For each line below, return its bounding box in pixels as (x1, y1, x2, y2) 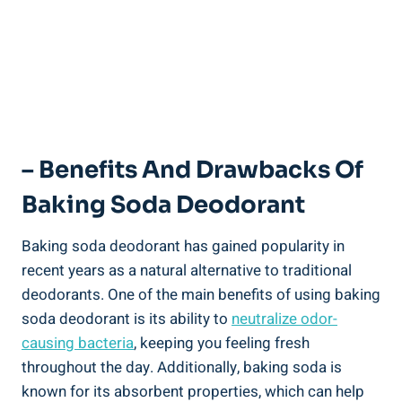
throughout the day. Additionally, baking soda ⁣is (22, 356, 342, 380)
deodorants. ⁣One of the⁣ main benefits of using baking (22, 284, 380, 307)
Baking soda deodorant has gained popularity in (22, 235, 345, 258)
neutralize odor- (232, 308, 337, 331)
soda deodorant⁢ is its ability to (22, 308, 232, 331)
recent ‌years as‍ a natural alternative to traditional (22, 259, 352, 283)
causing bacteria (22, 332, 134, 355)
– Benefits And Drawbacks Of (22, 155, 363, 186)
